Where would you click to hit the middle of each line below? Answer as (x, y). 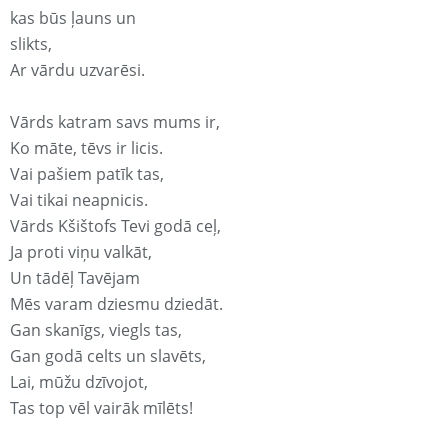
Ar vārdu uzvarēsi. (77, 70)
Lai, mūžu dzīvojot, (79, 382)
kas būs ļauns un (73, 18)
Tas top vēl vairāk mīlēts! (101, 408)
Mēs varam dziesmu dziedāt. (116, 304)
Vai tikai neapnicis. (79, 200)
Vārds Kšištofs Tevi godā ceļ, (115, 226)
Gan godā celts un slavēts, (108, 356)
